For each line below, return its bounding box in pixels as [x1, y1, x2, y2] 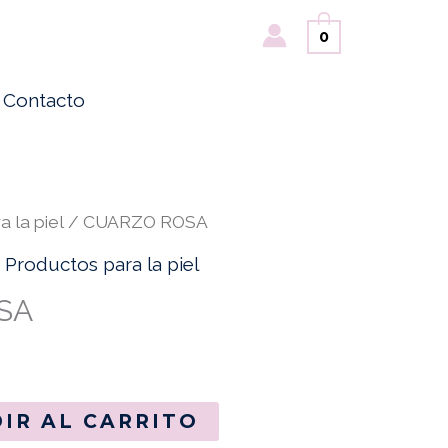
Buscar [360, 17, 441, 47]
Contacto [3, 89, 85, 111]
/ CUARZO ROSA [64, 212, 208, 232]
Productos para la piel [5, 253, 199, 276]
